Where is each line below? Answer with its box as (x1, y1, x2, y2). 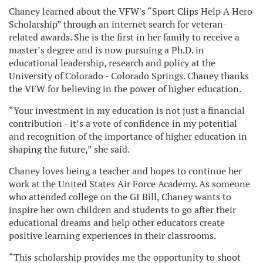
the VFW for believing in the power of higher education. (9, 82, 241, 95)
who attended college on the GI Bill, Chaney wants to (9, 190, 231, 203)
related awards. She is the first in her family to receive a (9, 31, 240, 43)
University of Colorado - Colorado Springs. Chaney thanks (9, 69, 249, 82)
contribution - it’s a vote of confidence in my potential (9, 117, 237, 130)
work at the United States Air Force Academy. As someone (9, 177, 250, 190)
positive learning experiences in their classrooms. (9, 229, 216, 242)
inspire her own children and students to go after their (9, 203, 236, 216)
